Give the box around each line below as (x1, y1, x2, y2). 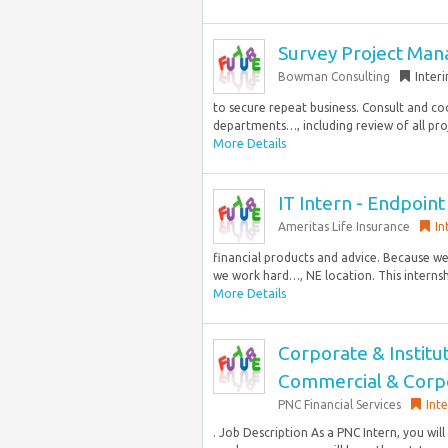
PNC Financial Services (278, 398, 401, 411)
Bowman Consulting (278, 70, 390, 83)
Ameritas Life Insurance (278, 220, 410, 233)
